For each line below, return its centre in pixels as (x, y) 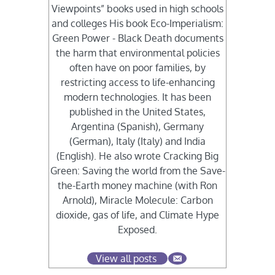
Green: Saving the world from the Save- (137, 171)
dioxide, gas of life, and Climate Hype (137, 215)
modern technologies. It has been (137, 97)
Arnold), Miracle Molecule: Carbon (137, 200)
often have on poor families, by (137, 68)
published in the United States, (137, 112)
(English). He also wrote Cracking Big (137, 156)
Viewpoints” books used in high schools (137, 9)
